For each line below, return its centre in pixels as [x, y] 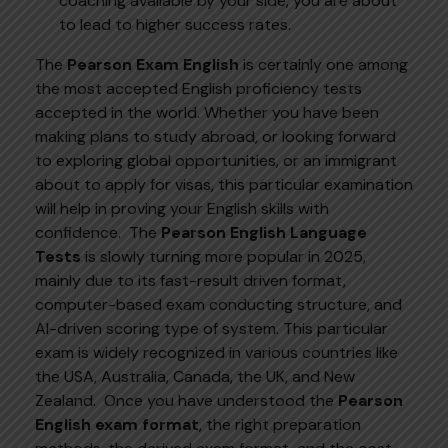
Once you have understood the [221, 400]
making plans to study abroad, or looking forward [215, 136]
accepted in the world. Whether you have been [207, 112]
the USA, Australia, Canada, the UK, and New [195, 376]
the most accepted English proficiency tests [198, 88]
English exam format [117, 424]
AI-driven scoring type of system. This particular [211, 328]
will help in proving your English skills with [182, 208]
